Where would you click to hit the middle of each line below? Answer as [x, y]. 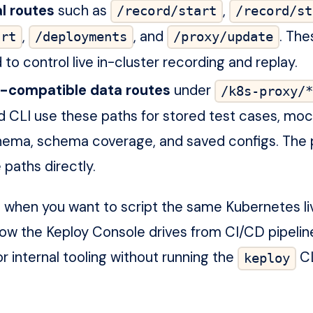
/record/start [166, 11]
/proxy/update [223, 37]
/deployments [81, 37]
